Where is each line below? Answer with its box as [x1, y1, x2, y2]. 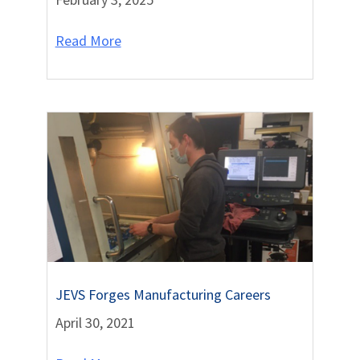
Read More [55, 31, 121, 51]
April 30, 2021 [55, 313, 135, 333]
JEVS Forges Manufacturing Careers [55, 285, 271, 305]
